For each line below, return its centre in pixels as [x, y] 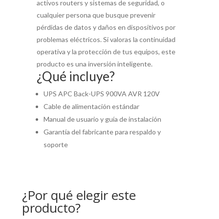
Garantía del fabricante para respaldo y [102, 132]
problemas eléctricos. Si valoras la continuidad [106, 40]
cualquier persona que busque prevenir [96, 15]
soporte [55, 145]
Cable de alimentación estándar [91, 107]
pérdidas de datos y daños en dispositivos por [106, 27]
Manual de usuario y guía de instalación [102, 119]
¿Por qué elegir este [79, 195]
